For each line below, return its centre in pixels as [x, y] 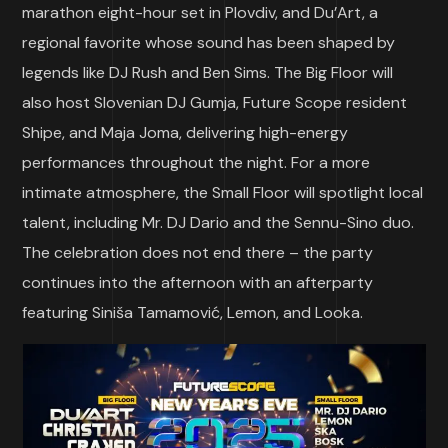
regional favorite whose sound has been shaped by [209, 42]
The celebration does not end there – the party [198, 252]
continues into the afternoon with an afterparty [198, 282]
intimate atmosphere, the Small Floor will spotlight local [223, 192]
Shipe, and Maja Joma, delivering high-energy [185, 132]
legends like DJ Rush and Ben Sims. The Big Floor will [208, 72]
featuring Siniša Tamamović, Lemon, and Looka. [193, 312]
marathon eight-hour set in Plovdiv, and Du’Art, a [200, 12]
